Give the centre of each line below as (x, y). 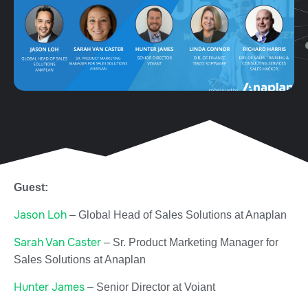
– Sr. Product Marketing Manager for (190, 242)
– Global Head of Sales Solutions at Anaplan (177, 214)
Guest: (31, 187)
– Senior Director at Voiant (150, 287)
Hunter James (49, 287)
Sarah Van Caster (57, 242)
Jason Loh (40, 214)
